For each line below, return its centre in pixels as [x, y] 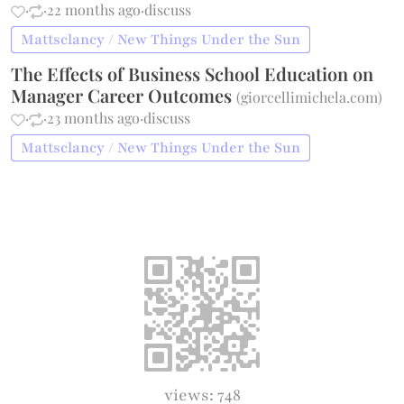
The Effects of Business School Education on [193, 73]
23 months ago [94, 118]
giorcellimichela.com [310, 97]
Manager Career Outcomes [124, 95]
